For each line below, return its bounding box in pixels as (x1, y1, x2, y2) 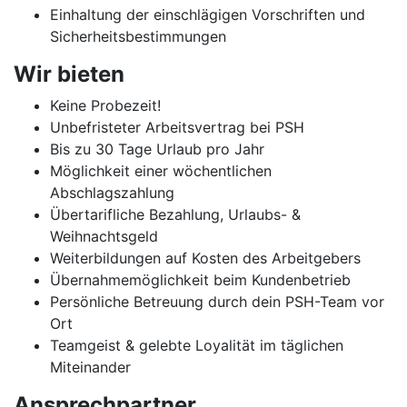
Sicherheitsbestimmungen (50, 27, 226, 45)
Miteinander (50, 358, 131, 376)
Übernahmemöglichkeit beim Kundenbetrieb (50, 271, 351, 289)
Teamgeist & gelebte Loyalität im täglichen (50, 336, 343, 354)
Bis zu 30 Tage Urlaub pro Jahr (50, 140, 264, 158)
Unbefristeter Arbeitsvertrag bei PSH (50, 118, 304, 136)
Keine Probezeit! (50, 96, 161, 114)
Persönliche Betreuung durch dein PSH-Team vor (50, 293, 384, 311)
